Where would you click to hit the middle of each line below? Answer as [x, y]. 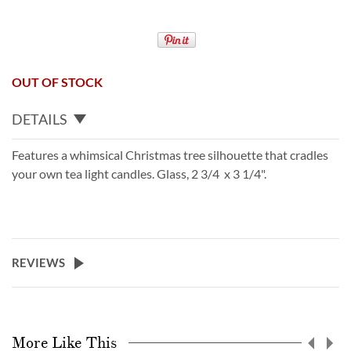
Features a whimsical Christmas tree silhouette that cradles [170, 154]
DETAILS [40, 119]
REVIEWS [38, 262]
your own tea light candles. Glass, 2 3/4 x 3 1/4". [140, 173]
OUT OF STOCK [57, 82]
